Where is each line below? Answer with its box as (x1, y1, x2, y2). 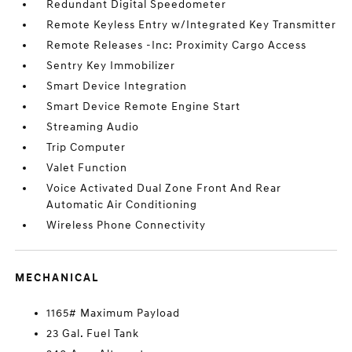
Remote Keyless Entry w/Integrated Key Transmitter (46, 18, 337, 32)
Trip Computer (46, 141, 126, 155)
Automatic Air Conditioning (46, 198, 198, 212)
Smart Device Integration (46, 79, 188, 93)
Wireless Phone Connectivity (46, 218, 207, 233)
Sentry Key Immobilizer (46, 59, 176, 73)
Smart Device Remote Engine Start (46, 100, 241, 114)
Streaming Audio (46, 120, 140, 134)
